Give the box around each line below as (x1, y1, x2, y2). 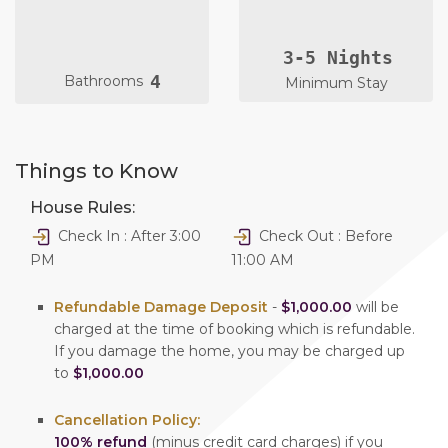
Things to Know (15, 159, 178, 184)
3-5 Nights (282, 46, 393, 68)
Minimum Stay (284, 73, 388, 92)
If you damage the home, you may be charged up (54, 342, 405, 361)
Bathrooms (63, 71, 147, 90)
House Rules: (30, 198, 135, 218)
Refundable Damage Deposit (54, 298, 268, 317)
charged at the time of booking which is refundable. (54, 320, 415, 339)
